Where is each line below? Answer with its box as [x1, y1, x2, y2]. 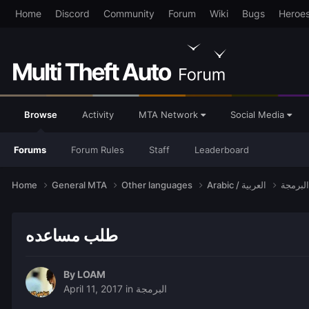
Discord [54, 8, 90, 19]
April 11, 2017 [63, 283, 123, 295]
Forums [14, 144, 46, 155]
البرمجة [136, 283, 167, 295]
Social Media [230, 109, 287, 120]
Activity [82, 109, 114, 120]
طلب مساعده [26, 225, 118, 246]
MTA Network [139, 109, 201, 120]
